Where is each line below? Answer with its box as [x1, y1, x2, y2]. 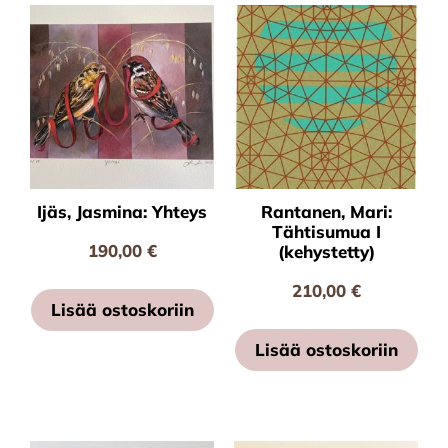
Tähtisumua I [271, 221, 381, 243]
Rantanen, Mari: [260, 201, 392, 223]
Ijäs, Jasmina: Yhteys [37, 201, 207, 223]
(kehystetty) [277, 241, 375, 263]
